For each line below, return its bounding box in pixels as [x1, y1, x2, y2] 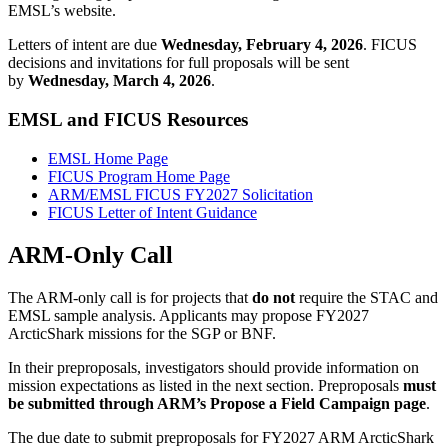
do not [252, 288, 299, 306]
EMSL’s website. [8, 2, 116, 20]
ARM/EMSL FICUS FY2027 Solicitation [48, 185, 313, 203]
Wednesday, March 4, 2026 [28, 72, 211, 90]
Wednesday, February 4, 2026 [161, 36, 363, 54]
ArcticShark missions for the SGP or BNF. [8, 324, 276, 342]
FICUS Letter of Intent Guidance [48, 203, 257, 221]
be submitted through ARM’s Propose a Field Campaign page [8, 394, 426, 412]
